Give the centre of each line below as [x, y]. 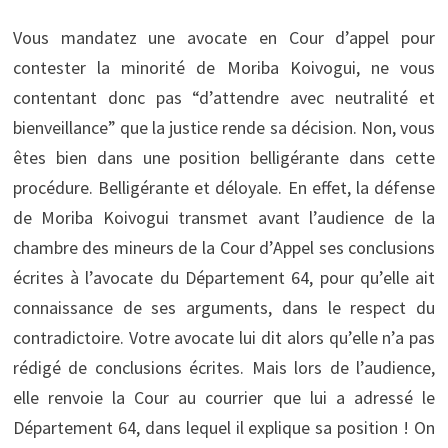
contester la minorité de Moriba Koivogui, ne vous [224, 67]
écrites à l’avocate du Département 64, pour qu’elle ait [224, 277]
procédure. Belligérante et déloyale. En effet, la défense [224, 187]
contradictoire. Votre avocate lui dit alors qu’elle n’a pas [224, 337]
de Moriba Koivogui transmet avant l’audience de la [224, 217]
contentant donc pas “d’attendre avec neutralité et [224, 97]
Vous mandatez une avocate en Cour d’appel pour [224, 37]
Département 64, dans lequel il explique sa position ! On [224, 427]
